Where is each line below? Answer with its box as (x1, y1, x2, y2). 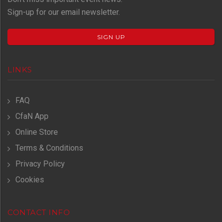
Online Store (15, 127, 58, 137)
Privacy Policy (15, 159, 65, 169)
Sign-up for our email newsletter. (7, 7, 120, 17)
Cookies (15, 175, 44, 185)
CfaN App (15, 111, 49, 121)
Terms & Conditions (15, 143, 83, 153)
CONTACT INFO (7, 208, 70, 218)
